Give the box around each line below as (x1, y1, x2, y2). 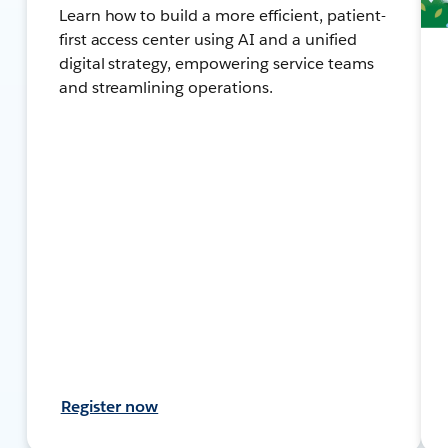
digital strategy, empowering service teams (58, 52, 374, 74)
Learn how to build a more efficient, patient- (58, 4, 386, 26)
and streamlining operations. (58, 76, 274, 98)
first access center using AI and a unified (58, 28, 357, 50)
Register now (60, 395, 159, 417)
